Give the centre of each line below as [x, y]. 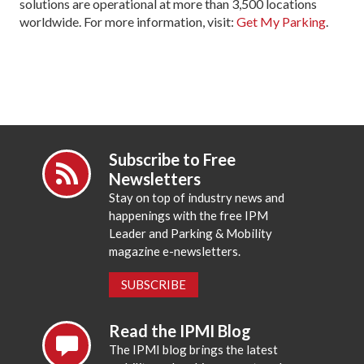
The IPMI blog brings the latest [194, 350]
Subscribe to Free [173, 159]
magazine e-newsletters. [175, 251]
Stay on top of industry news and [197, 197]
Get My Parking [281, 21]
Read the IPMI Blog [180, 331]
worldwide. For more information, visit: [128, 21]
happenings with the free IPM [189, 215]
